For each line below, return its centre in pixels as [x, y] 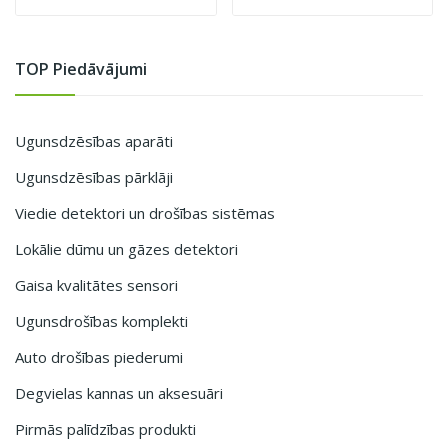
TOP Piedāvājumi [81, 69]
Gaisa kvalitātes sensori [96, 285]
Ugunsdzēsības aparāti [94, 141]
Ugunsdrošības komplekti [101, 321]
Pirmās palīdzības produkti [105, 429]
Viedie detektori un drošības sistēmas [145, 213]
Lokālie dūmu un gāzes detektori [126, 249]
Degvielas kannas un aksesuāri [119, 393]
